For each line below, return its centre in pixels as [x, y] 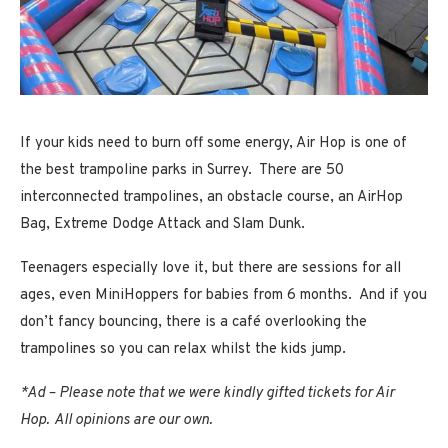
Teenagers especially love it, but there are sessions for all [210, 268]
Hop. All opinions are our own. [116, 420]
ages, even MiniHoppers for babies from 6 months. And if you [223, 295]
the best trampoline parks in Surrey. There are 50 [182, 170]
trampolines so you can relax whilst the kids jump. [183, 349]
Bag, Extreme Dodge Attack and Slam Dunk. [162, 224]
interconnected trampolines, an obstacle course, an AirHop [211, 197]
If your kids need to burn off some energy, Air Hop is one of [213, 143]
